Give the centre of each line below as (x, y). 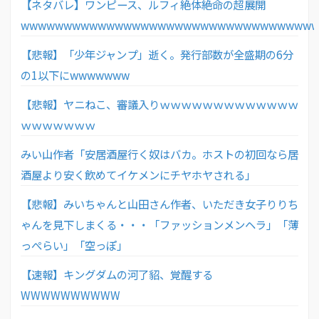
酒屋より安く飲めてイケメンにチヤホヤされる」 (138, 174)
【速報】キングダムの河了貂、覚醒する (117, 274)
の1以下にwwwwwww (75, 74)
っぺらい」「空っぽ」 (74, 245)
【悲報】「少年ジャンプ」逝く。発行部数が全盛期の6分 (157, 54)
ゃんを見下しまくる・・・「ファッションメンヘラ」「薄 (159, 224)
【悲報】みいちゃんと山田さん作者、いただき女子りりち (159, 203)
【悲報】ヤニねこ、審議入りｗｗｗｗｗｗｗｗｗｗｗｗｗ (159, 104)
